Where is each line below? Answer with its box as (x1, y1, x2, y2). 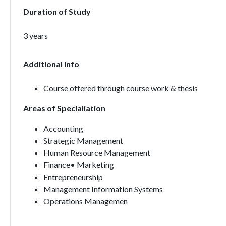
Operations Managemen (43, 196, 128, 206)
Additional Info (23, 59, 79, 69)
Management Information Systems (43, 184, 163, 194)
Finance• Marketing (43, 160, 114, 169)
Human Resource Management (43, 148, 150, 157)
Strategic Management (43, 136, 123, 145)
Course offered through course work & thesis (43, 83, 198, 93)
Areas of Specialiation (23, 103, 105, 113)
